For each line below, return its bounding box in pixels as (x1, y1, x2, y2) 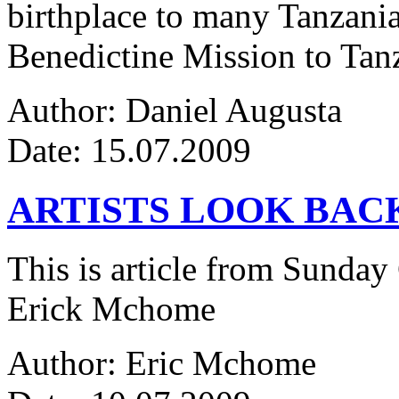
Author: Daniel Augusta (7, 90, 342, 129)
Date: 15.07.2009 (7, 130, 278, 169)
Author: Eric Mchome (7, 344, 316, 383)
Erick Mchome (7, 289, 216, 329)
